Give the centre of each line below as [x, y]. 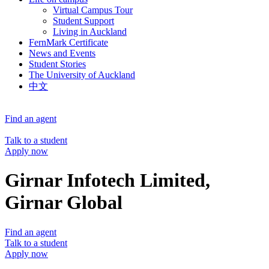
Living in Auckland [90, 32]
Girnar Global [64, 203]
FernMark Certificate [68, 42]
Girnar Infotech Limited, [107, 180]
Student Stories [57, 64]
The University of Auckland [82, 75]
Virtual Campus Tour [93, 10]
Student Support [83, 21]
